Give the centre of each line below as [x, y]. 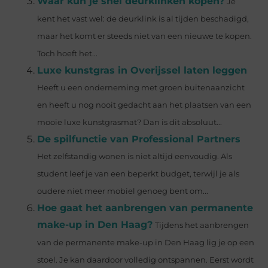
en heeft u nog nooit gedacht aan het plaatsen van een [144, 105]
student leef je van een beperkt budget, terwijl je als [138, 174]
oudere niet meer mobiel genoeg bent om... [123, 191]
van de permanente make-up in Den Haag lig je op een [146, 243]
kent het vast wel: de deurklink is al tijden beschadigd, [143, 19]
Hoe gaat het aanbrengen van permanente [145, 208]
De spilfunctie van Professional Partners [139, 139]
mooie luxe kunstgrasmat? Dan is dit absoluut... [130, 123]
